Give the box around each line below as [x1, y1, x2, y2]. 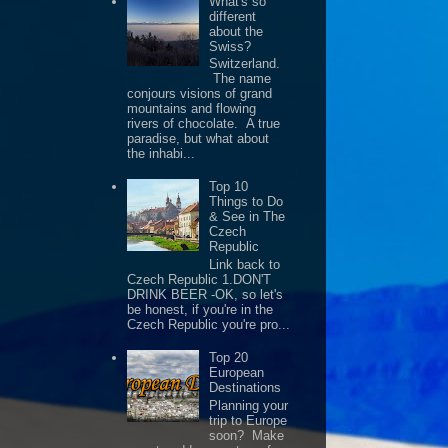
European [209, 365, 265, 381]
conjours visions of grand [127, 86, 273, 102]
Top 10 [209, 179, 249, 195]
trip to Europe [209, 412, 288, 428]
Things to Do [209, 194, 284, 210]
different [209, 8, 257, 24]
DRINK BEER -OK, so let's [127, 287, 284, 303]
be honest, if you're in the [127, 302, 274, 318]
